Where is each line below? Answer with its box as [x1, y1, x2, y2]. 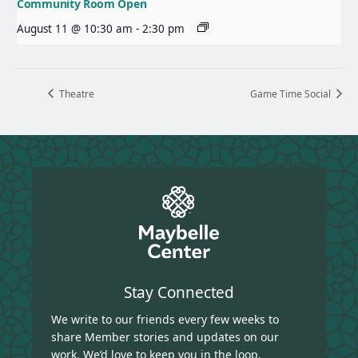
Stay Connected [123, 282, 235, 304]
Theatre [57, 86, 94, 101]
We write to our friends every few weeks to [51, 312, 279, 328]
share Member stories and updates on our [51, 329, 279, 345]
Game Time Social [250, 86, 333, 101]
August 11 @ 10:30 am [17, 21, 133, 36]
